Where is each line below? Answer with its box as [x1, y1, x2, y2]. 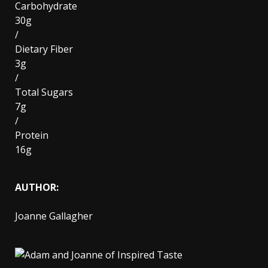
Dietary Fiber [15, 42, 73, 56]
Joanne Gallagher [15, 209, 93, 223]
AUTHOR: [15, 181, 59, 194]
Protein [15, 129, 48, 142]
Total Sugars [15, 86, 73, 99]
